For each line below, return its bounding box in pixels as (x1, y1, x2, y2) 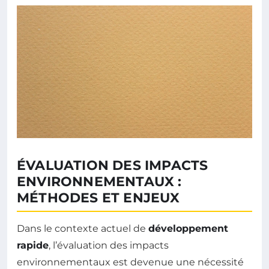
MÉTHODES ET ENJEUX (17, 189, 180, 206)
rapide (17, 239, 49, 251)
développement (148, 222, 228, 234)
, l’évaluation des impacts (49, 239, 169, 251)
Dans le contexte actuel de (17, 222, 148, 234)
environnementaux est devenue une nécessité (17, 256, 244, 268)
